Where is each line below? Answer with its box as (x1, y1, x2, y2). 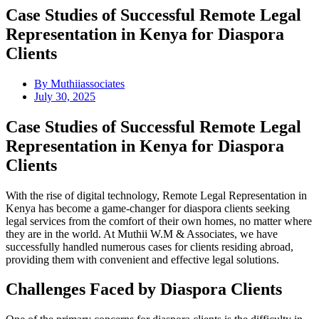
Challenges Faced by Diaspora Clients (6, 280, 282, 299)
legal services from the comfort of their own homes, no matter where (6, 214, 312, 227)
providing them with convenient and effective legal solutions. (6, 253, 279, 266)
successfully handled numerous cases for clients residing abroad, (6, 240, 293, 253)
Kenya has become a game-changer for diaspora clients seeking (6, 202, 290, 214)
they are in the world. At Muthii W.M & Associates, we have (6, 227, 278, 240)
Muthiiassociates (48, 77, 125, 90)
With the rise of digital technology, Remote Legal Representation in (6, 189, 307, 202)
